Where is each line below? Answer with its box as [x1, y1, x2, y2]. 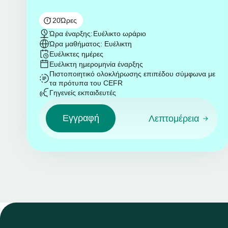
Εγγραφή [62, 112, 99, 123]
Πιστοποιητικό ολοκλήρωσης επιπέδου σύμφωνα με [49, 70, 215, 78]
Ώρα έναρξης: [49, 30, 93, 38]
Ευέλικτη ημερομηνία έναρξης [49, 60, 143, 69]
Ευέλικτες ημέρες [49, 50, 103, 59]
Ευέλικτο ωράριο [93, 30, 147, 38]
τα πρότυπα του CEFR [49, 79, 123, 88]
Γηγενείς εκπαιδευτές [49, 89, 116, 97]
